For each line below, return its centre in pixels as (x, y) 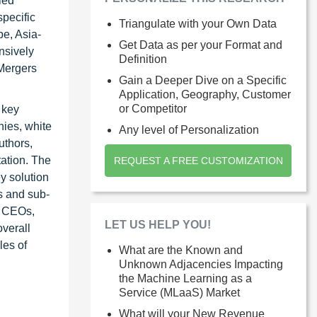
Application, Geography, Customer (205, 94)
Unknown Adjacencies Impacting (201, 264)
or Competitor (153, 109)
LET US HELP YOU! (158, 225)
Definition (143, 59)
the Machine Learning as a (185, 278)
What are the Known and (181, 250)
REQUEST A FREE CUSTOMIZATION (198, 161)
